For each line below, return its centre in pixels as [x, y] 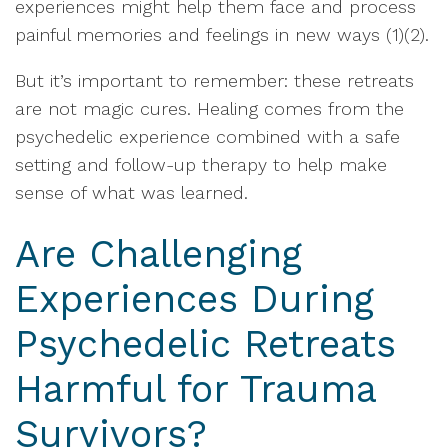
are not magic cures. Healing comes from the [209, 108]
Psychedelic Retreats [205, 344]
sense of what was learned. [131, 192]
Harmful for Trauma [195, 389]
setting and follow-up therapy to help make [201, 164]
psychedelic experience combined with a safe [207, 136]
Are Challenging [158, 254]
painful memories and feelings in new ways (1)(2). [222, 34]
